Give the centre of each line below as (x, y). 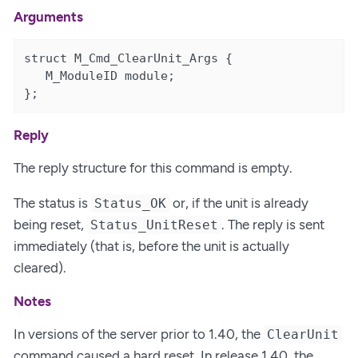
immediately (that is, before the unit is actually (151, 247)
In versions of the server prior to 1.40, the (139, 334)
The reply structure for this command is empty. (153, 168)
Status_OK (131, 204)
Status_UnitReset (155, 225)
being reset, (50, 225)
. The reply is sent (273, 225)
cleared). (40, 268)
